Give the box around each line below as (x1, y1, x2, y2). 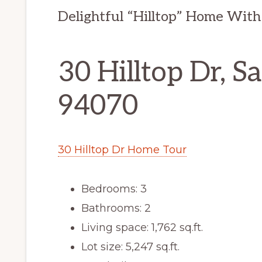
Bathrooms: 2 (81, 201, 151, 215)
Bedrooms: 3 (81, 182, 147, 195)
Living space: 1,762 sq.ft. (81, 220, 203, 234)
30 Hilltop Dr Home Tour (58, 143, 187, 156)
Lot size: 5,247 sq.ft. (81, 240, 180, 253)
